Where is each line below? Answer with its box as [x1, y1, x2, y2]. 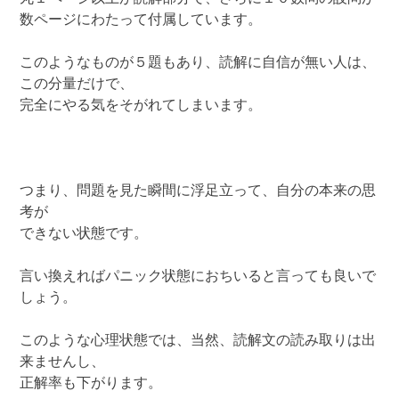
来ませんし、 [20, 354, 106, 370]
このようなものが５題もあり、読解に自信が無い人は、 [20, 55, 377, 70]
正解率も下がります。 [20, 376, 163, 391]
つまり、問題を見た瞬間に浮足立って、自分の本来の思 [20, 183, 377, 199]
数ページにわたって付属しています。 [20, 12, 263, 28]
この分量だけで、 [20, 77, 134, 92]
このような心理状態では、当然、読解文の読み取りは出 [20, 333, 377, 348]
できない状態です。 [20, 226, 149, 241]
